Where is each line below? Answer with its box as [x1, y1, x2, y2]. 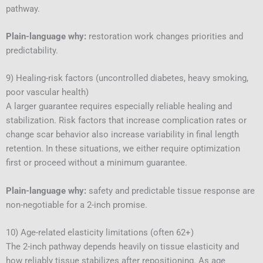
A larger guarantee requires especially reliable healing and [6, 101, 232, 112]
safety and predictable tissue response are [86, 185, 255, 196]
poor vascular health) [6, 87, 89, 98]
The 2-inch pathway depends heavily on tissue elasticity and [6, 241, 239, 252]
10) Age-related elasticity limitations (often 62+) [6, 227, 194, 238]
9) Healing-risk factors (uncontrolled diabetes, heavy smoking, [6, 73, 248, 84]
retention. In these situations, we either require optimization [6, 143, 240, 154]
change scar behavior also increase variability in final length [6, 129, 239, 140]
